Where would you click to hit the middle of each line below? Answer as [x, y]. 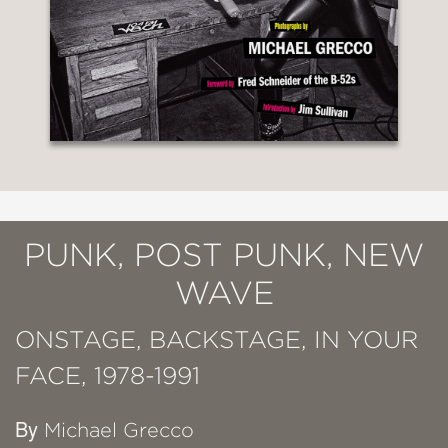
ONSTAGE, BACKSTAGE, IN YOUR [216, 339]
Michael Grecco [119, 429]
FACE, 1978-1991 [107, 375]
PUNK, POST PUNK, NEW [224, 254]
